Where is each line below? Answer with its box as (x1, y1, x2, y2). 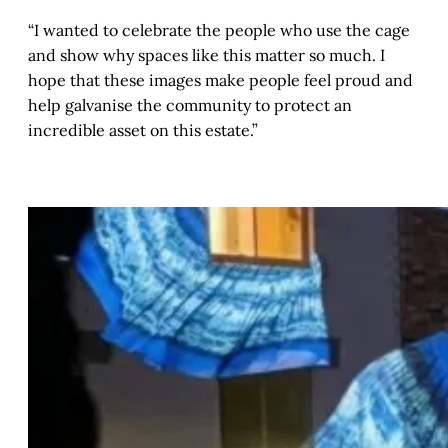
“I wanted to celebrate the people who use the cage (28, 20, 410, 41)
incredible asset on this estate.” (28, 120, 262, 141)
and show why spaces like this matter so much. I (28, 45, 385, 66)
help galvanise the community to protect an (28, 95, 352, 116)
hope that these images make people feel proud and (28, 70, 413, 91)
